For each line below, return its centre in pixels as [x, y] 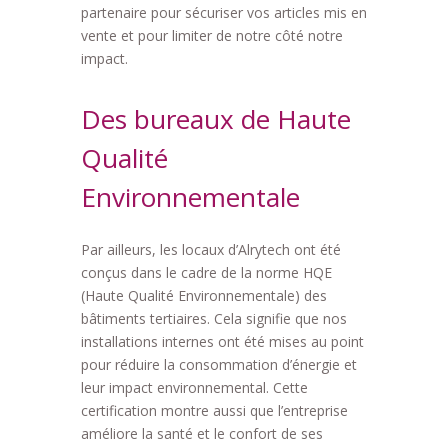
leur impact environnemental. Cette [194, 388]
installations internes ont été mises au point [222, 342]
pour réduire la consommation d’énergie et [218, 365]
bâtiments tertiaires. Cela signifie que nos [213, 319]
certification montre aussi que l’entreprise [214, 411]
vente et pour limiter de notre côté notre [211, 36]
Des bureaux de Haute [215, 119]
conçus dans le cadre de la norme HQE [206, 273]
